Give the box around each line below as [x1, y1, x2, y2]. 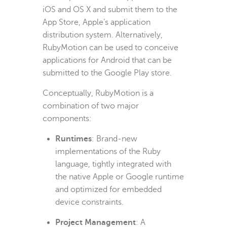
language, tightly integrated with [55, 159, 171, 169]
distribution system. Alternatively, [43, 30, 163, 40]
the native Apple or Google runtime [55, 172, 184, 181]
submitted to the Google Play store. [43, 68, 172, 78]
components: [43, 113, 92, 123]
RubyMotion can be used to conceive [43, 43, 178, 52]
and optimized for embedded [55, 184, 162, 194]
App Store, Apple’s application [43, 17, 150, 27]
